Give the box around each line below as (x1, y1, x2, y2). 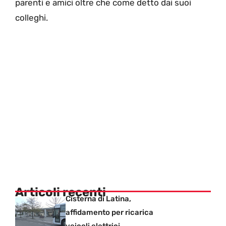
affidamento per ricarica (66, 208, 153, 217)
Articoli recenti (15, 185, 106, 200)
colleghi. (15, 12, 48, 23)
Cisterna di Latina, (66, 194, 131, 204)
